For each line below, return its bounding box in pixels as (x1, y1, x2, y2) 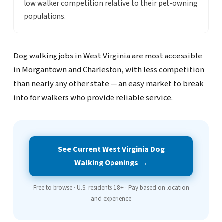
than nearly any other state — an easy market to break (13, 77, 204, 90)
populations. (23, 10, 66, 22)
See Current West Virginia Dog (57, 144, 165, 155)
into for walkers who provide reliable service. (13, 91, 173, 104)
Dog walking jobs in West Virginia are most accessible (13, 50, 202, 62)
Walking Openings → (74, 157, 148, 168)
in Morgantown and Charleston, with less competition (13, 63, 204, 76)
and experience (91, 194, 131, 203)
